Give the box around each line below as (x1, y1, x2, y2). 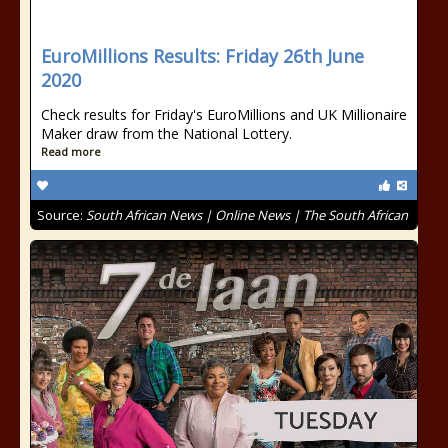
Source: (37, 206, 86, 224)
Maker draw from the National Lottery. (41, 124, 292, 143)
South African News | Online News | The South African (86, 206, 408, 224)
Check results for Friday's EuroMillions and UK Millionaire (41, 105, 407, 124)
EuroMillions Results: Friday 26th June (41, 44, 364, 68)
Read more (41, 144, 101, 159)
